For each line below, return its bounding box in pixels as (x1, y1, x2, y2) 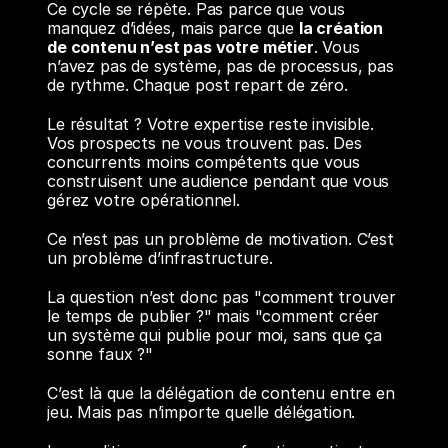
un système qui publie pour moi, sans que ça (47, 325, 383, 345)
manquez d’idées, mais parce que (47, 18, 299, 38)
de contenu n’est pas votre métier (47, 37, 314, 57)
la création (298, 18, 384, 38)
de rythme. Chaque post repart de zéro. (47, 75, 348, 95)
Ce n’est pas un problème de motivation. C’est (47, 229, 394, 249)
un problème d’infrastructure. (47, 248, 273, 268)
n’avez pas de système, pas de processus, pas (47, 56, 394, 76)
